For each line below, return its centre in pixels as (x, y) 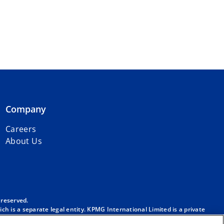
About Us (24, 141)
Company (25, 109)
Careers (21, 129)
